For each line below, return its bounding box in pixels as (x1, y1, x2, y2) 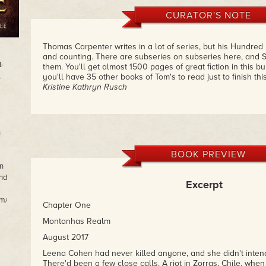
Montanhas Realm (42, 216, 110, 226)
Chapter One (42, 200, 91, 210)
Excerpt (186, 178, 223, 191)
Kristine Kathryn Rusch (42, 82, 127, 92)
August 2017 (42, 232, 88, 242)
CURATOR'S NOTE (165, 9, 251, 21)
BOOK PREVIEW (170, 148, 246, 160)
